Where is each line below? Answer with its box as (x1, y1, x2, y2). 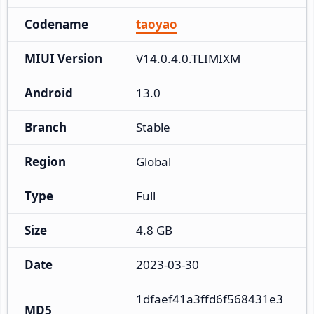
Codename (25, 15, 88, 32)
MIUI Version (25, 50, 102, 67)
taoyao (136, 15, 177, 32)
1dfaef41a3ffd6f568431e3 (136, 290, 283, 307)
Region (25, 153, 66, 170)
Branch (25, 118, 67, 135)
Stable (136, 118, 170, 135)
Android (25, 84, 73, 101)
